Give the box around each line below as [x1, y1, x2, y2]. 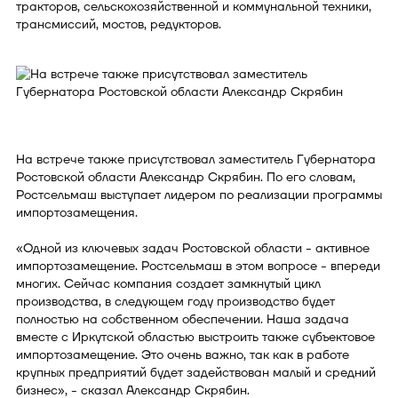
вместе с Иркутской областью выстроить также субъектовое [16, 328, 375, 346]
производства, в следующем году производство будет [16, 292, 335, 310]
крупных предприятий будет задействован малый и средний [16, 363, 376, 381]
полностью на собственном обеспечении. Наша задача [16, 310, 349, 328]
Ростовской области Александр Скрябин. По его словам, [16, 168, 355, 186]
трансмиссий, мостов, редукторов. [16, 15, 221, 33]
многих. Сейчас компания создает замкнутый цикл [16, 275, 321, 292]
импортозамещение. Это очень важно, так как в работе [16, 346, 349, 363]
